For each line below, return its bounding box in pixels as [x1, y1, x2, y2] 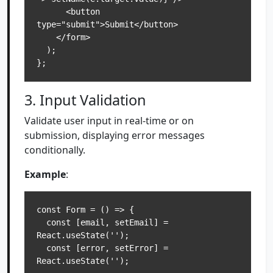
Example [24, 168, 66, 181]
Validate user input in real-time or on [24, 114, 194, 127]
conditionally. [24, 143, 85, 157]
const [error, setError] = [37, 243, 46, 253]
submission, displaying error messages [24, 129, 205, 142]
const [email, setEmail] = [37, 218, 46, 227]
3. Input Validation [24, 90, 146, 110]
